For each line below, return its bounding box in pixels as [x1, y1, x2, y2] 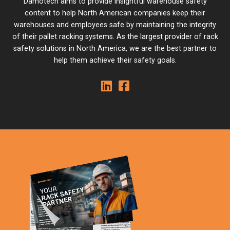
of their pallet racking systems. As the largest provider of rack [12, 32, 218, 42]
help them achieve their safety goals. [53, 56, 177, 65]
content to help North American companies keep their [25, 9, 205, 18]
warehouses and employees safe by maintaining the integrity [14, 21, 216, 30]
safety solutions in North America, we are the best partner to [13, 44, 217, 53]
